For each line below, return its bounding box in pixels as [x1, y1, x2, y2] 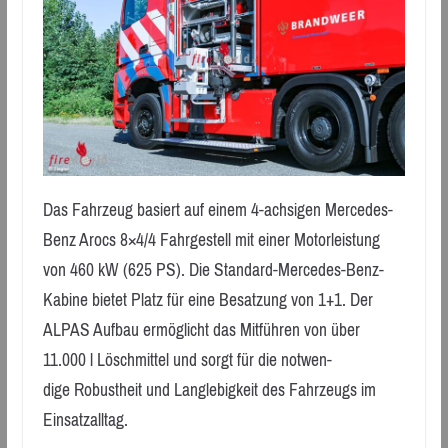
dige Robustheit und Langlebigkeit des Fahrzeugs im [42, 373, 376, 406]
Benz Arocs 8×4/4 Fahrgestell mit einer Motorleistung [42, 223, 380, 256]
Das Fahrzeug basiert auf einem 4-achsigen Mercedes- [42, 193, 393, 226]
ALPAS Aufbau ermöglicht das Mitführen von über [42, 313, 360, 346]
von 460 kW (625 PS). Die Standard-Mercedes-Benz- [42, 253, 384, 286]
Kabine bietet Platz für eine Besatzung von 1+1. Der [42, 283, 373, 316]
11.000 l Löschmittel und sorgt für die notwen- [42, 343, 332, 376]
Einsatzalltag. [42, 403, 128, 436]
